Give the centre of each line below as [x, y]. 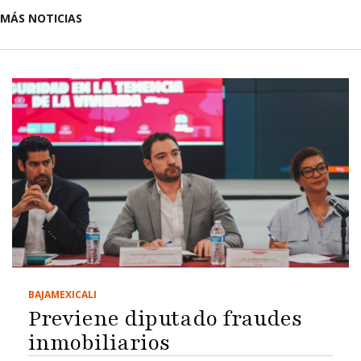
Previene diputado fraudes [165, 318]
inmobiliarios [99, 342]
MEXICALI [74, 294]
